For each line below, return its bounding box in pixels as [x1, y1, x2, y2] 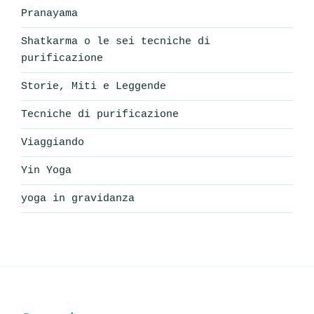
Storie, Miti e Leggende [21, 80, 166, 93]
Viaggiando [21, 136, 84, 149]
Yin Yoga [21, 164, 71, 177]
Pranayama [21, 7, 78, 20]
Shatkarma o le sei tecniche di [21, 35, 210, 48]
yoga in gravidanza [21, 192, 135, 205]
